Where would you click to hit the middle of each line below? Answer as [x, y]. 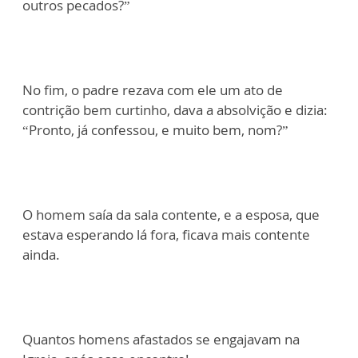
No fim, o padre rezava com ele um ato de [153, 90]
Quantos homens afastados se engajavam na [161, 340]
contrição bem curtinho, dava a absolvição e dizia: [175, 110]
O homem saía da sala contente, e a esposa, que [171, 215]
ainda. [41, 255]
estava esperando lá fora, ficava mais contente [166, 235]
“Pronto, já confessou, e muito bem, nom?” [155, 130]
